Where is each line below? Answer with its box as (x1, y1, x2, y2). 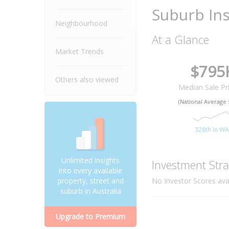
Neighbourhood (55, 18, 107, 28)
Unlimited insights (61, 155, 120, 165)
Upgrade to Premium (56, 212, 125, 221)
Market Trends (55, 47, 104, 56)
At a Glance (152, 32, 209, 47)
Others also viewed (55, 75, 119, 84)
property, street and (57, 176, 124, 186)
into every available (59, 166, 122, 175)
